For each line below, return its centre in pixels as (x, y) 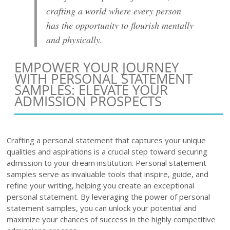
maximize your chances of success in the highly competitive (111, 219)
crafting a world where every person (114, 11)
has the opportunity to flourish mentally (120, 25)
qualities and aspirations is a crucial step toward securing (107, 151)
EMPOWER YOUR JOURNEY (97, 67)
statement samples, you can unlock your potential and (102, 208)
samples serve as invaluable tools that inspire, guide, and (108, 174)
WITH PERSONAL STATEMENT (104, 78)
